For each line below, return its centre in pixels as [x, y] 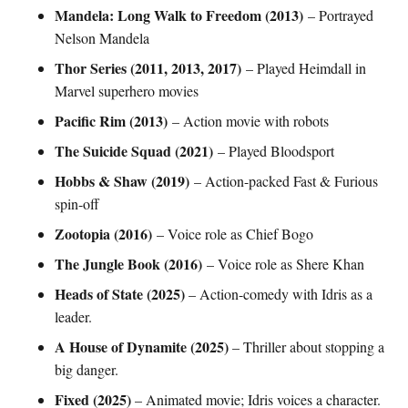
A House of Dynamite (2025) [142, 347]
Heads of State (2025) [120, 294]
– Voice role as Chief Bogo [233, 234]
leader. [73, 316]
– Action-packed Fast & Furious [284, 181]
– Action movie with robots [248, 121]
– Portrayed [338, 15]
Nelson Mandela [102, 38]
